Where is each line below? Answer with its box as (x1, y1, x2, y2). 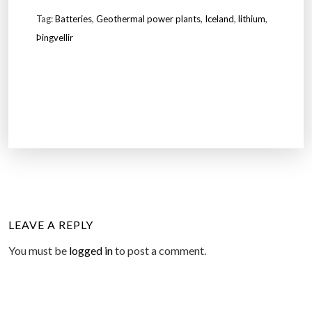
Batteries (55, 13, 92, 24)
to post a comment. (113, 243, 206, 257)
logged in (69, 243, 113, 257)
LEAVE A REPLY (8, 217, 93, 231)
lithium (238, 13, 265, 24)
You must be (8, 243, 69, 257)
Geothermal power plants (96, 13, 201, 24)
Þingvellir (36, 31, 73, 43)
